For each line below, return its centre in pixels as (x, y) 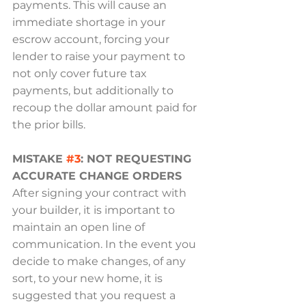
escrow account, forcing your (92, 39)
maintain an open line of (80, 227)
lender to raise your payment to (100, 56)
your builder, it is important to (95, 210)
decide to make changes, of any (100, 261)
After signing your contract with (101, 193)
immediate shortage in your (90, 22)
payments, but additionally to (94, 91)
